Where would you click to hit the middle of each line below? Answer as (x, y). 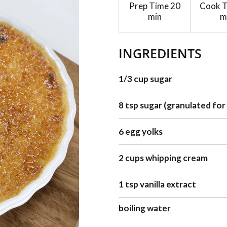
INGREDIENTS (160, 53)
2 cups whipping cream (163, 158)
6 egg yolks (141, 131)
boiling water (145, 208)
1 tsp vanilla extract (157, 184)
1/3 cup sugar (145, 79)
